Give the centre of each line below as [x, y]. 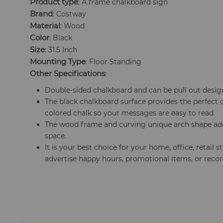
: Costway [70, 14]
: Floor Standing [114, 62]
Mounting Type [58, 61]
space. [56, 136]
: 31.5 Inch [61, 50]
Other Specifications [68, 73]
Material [45, 26]
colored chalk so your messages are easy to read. [130, 113]
